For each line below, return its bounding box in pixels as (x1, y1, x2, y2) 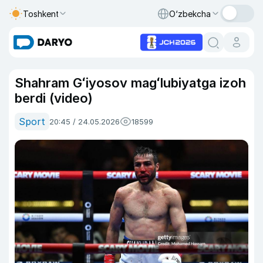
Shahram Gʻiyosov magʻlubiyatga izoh (15, 75, 246, 90)
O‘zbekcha (169, 8, 211, 19)
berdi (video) (15, 90, 93, 106)
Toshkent (23, 8, 59, 19)
